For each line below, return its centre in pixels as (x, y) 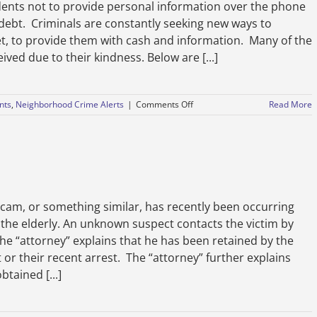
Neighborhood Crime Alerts (70, 104)
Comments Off (165, 104)
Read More (290, 104)
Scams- (207, 129)
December (213, 142)
